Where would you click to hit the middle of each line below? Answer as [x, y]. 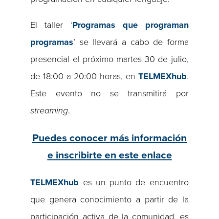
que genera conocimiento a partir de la [109, 199]
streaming [49, 110]
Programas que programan [131, 25]
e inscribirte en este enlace [109, 155]
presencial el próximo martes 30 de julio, [109, 59]
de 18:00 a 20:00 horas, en [84, 76]
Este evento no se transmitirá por [109, 93]
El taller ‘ [51, 25]
